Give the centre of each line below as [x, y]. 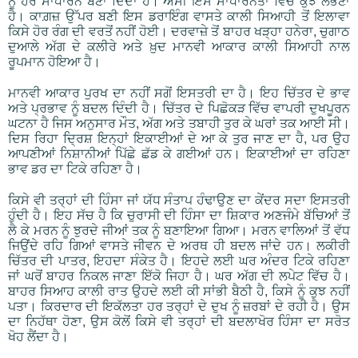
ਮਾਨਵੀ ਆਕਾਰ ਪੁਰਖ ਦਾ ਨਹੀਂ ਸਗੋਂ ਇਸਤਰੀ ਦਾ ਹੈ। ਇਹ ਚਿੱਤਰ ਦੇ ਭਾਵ [179, 93]
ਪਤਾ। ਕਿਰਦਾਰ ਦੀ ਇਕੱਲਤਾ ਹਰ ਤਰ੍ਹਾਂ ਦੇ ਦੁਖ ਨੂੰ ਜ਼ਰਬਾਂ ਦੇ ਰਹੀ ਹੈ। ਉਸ [179, 307]
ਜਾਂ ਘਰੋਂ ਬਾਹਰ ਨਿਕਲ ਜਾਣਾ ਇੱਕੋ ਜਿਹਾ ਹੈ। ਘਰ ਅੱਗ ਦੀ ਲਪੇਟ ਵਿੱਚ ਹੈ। [179, 276]
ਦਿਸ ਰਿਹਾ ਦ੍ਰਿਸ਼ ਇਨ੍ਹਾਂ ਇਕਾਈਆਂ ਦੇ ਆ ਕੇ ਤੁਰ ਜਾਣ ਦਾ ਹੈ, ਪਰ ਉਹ [179, 139]
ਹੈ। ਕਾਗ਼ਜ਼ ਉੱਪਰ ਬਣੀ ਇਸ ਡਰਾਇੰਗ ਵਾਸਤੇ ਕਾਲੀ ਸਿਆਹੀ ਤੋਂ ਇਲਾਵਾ [179, 17]
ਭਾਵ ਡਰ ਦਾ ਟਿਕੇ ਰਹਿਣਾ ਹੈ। [75, 169]
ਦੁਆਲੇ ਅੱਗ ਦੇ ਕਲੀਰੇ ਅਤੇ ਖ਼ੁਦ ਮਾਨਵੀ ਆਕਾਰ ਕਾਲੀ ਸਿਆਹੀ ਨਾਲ [179, 47]
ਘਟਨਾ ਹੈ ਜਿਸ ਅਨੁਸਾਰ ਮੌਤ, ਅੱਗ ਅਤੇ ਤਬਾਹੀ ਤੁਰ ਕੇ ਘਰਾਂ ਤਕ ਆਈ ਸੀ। [179, 124]
